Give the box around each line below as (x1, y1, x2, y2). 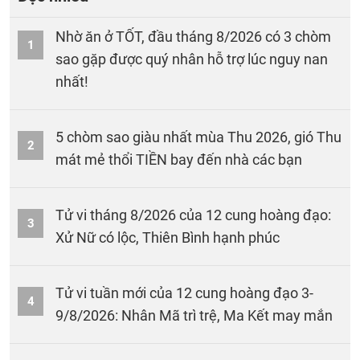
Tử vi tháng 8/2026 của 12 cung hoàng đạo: (55, 207, 331, 224)
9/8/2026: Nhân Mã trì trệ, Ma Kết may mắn (55, 307, 333, 325)
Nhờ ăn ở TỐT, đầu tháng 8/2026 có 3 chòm (55, 28, 331, 46)
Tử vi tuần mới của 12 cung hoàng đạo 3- (55, 284, 313, 302)
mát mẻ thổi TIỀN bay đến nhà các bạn (55, 151, 302, 169)
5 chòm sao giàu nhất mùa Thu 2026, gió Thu (55, 129, 342, 146)
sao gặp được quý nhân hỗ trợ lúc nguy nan (55, 51, 328, 68)
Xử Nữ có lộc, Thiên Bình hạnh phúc (55, 229, 280, 247)
